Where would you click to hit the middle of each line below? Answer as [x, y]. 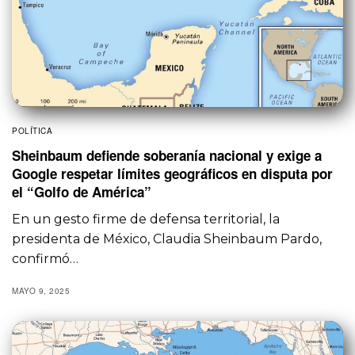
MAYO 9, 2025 [41, 290]
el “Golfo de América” [82, 191]
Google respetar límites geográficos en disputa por [172, 173]
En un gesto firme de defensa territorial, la [146, 219]
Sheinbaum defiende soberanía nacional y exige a [167, 155]
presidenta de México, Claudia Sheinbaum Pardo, [167, 239]
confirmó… [45, 258]
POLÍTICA [32, 130]
